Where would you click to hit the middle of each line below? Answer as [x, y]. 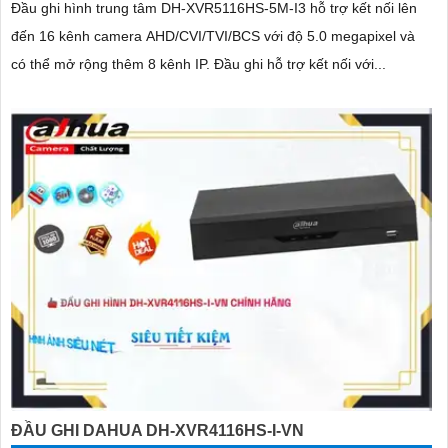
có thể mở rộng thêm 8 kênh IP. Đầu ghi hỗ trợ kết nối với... [300, 63]
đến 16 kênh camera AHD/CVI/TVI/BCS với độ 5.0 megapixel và [213, 35]
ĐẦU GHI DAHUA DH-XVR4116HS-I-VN [157, 430]
